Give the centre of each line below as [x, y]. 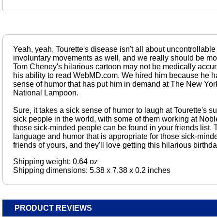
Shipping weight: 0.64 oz [55, 162]
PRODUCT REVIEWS [53, 208]
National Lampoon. [46, 93]
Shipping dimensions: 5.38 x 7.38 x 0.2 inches [92, 170]
